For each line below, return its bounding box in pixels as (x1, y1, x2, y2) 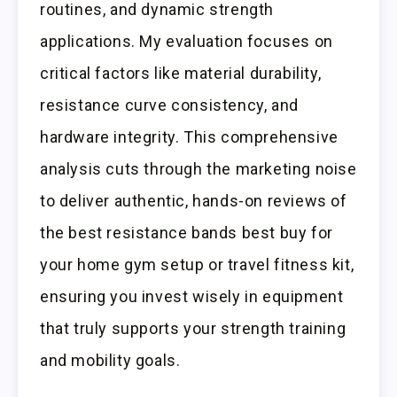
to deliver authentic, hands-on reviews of (40, 191, 347, 211)
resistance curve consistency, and (40, 96, 299, 115)
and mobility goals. (40, 351, 181, 370)
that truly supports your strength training (40, 319, 346, 339)
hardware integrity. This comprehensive (40, 128, 339, 147)
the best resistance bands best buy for (40, 223, 333, 243)
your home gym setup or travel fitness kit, (40, 255, 354, 275)
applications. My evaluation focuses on (40, 32, 333, 51)
